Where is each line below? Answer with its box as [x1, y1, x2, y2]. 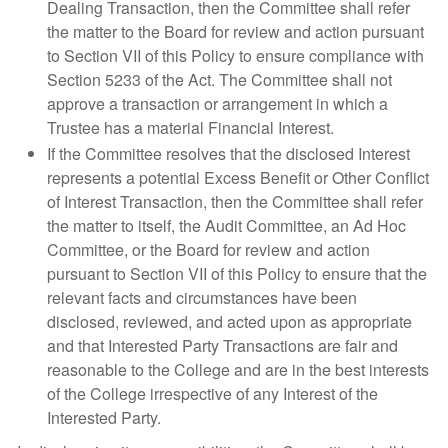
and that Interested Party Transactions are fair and [47, 334, 398, 357]
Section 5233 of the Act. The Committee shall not [47, 68, 392, 91]
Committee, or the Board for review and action [47, 238, 370, 261]
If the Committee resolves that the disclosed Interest [47, 142, 410, 165]
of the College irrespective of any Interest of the [47, 382, 378, 405]
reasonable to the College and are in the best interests [47, 358, 429, 381]
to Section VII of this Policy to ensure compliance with [47, 44, 424, 67]
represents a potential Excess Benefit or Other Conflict [47, 166, 429, 189]
